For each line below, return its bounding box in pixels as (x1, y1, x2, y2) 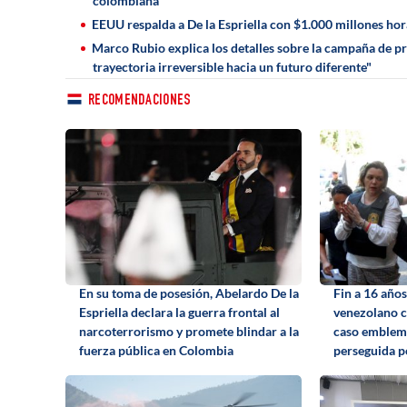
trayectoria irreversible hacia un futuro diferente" (93, 58, 372, 74)
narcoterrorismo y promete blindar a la (79, 323, 299, 339)
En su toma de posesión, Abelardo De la (79, 284, 299, 301)
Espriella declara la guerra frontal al (79, 303, 280, 320)
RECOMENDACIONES (88, 93, 192, 109)
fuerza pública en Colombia (79, 342, 233, 358)
